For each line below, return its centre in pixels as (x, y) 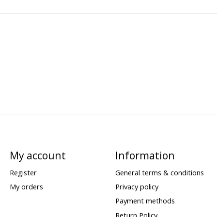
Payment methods (145, 201)
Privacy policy (137, 187)
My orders (26, 187)
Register (23, 173)
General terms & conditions (159, 173)
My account (38, 155)
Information (145, 155)
